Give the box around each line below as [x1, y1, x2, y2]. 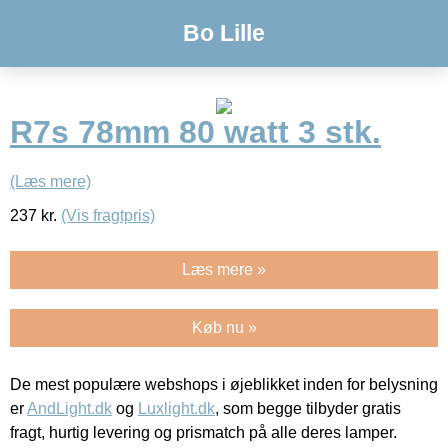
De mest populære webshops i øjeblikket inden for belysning [10, 375, 438, 393]
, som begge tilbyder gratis [215, 399, 401, 417]
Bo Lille [183, 20, 265, 46]
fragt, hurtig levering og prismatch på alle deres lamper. [10, 423, 397, 441]
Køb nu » [191, 318, 257, 336]
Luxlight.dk [138, 399, 215, 417]
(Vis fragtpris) [61, 206, 155, 224]
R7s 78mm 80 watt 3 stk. [10, 114, 381, 151]
